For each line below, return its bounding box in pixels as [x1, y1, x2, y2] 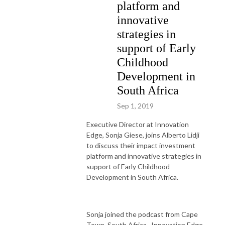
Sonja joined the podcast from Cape [86, 209, 198, 218]
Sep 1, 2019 [117, 101, 154, 110]
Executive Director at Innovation [86, 120, 189, 129]
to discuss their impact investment [86, 141, 195, 150]
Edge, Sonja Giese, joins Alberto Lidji [86, 130, 199, 139]
